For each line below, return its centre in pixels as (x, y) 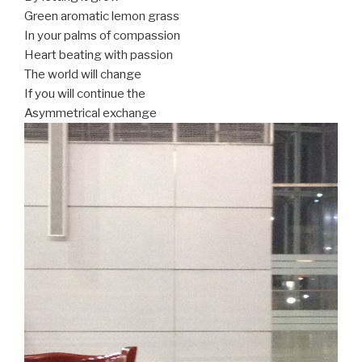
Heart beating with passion (99, 55)
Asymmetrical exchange (90, 114)
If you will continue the (85, 94)
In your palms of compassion (102, 36)
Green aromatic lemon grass (102, 17)
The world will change (83, 75)
